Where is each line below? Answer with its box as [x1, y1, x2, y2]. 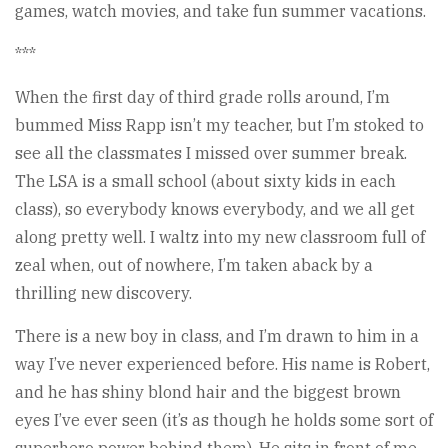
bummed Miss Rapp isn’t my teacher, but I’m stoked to [15, 114, 424, 135]
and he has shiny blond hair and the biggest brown [15, 381, 401, 402]
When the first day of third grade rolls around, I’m [15, 86, 390, 107]
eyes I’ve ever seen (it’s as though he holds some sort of [15, 409, 433, 430]
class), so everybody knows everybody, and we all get [15, 198, 415, 219]
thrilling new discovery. [15, 282, 192, 303]
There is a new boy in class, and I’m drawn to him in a [15, 325, 419, 346]
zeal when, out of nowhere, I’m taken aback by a [15, 254, 373, 275]
